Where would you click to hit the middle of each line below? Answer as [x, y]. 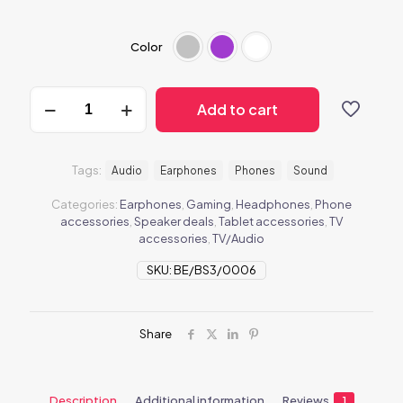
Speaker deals [174, 222]
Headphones [273, 205]
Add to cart [237, 110]
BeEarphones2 [71, 94]
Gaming [209, 205]
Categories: [85, 205]
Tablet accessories [272, 222]
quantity [54, 111]
